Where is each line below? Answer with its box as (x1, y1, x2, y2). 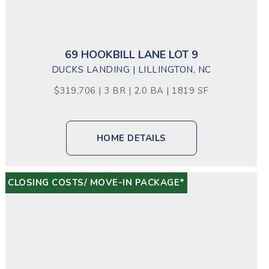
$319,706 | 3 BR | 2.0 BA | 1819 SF (53, 85, 209, 97)
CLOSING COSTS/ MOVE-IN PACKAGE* (8, 177, 185, 189)
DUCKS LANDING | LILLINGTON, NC (51, 64, 211, 76)
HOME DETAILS (96, 132, 166, 144)
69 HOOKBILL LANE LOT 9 (64, 47, 198, 62)
